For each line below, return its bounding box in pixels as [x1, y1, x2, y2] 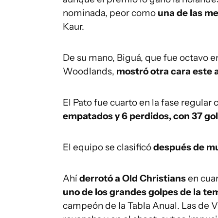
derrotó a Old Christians [79, 173, 188, 184]
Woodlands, [63, 66, 116, 77]
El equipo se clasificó [63, 142, 153, 153]
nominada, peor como [63, 7, 158, 18]
